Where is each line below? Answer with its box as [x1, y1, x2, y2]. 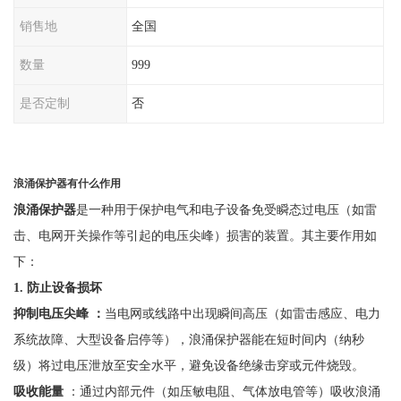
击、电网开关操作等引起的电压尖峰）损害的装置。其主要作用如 [13, 227, 377, 243]
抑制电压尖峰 [13, 305, 89, 320]
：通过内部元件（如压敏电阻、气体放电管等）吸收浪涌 [66, 383, 380, 398]
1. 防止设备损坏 [13, 279, 102, 294]
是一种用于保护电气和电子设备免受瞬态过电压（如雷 [75, 201, 377, 217]
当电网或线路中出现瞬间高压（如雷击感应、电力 [104, 305, 380, 320]
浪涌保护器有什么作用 [13, 176, 121, 190]
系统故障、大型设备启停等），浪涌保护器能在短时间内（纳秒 [13, 331, 364, 346]
